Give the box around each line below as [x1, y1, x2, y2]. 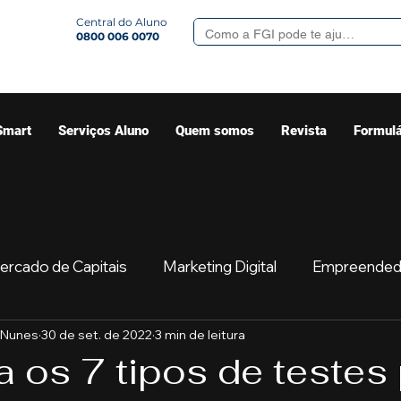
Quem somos [175, 123, 254, 139]
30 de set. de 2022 [41, 326, 152, 343]
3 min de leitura [155, 326, 245, 343]
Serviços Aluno [58, 123, 149, 139]
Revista [281, 123, 327, 139]
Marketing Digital [163, 256, 277, 276]
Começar [242, 328, 307, 347]
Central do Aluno [76, 15, 167, 29]
